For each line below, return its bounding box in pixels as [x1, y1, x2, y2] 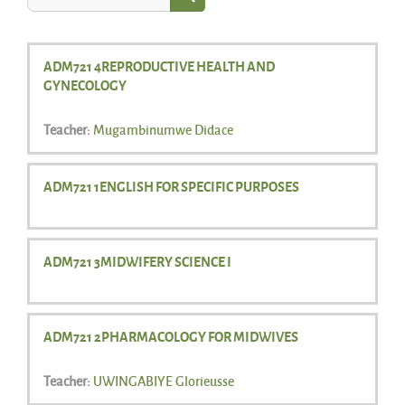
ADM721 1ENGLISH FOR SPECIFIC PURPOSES [43, 175, 299, 196]
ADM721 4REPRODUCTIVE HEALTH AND [43, 55, 275, 76]
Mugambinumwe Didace [93, 119, 233, 138]
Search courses [186, 5, 266, 23]
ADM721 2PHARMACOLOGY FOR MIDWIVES [43, 325, 298, 346]
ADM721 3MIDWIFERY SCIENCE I [43, 250, 231, 271]
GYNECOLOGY [43, 74, 127, 95]
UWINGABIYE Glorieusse [93, 371, 234, 390]
